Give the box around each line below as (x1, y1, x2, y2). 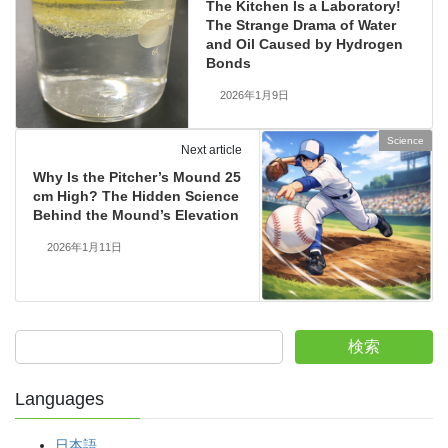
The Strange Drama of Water (206, 16, 397, 33)
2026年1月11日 (46, 241, 122, 254)
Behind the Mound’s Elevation (32, 207, 239, 224)
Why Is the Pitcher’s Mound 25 (32, 169, 241, 186)
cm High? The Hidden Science (32, 188, 239, 205)
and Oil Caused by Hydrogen (206, 35, 404, 52)
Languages (15, 388, 104, 409)
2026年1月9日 (219, 88, 289, 101)
